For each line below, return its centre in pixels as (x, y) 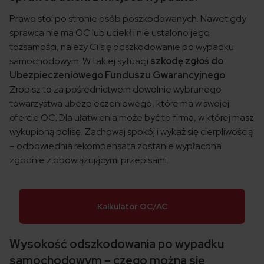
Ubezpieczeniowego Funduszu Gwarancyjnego (117, 75)
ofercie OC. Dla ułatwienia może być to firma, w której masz (132, 118)
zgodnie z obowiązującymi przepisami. (89, 160)
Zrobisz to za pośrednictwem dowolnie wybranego (115, 90)
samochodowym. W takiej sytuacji (80, 61)
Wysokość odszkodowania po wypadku (117, 244)
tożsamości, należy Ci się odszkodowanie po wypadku (122, 47)
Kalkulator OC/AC (132, 207)
